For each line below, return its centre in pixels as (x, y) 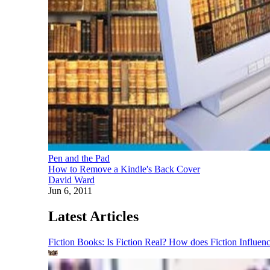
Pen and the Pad (79, 158)
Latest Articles (93, 216)
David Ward (71, 180)
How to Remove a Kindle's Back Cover (124, 169)
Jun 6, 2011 (70, 190)
